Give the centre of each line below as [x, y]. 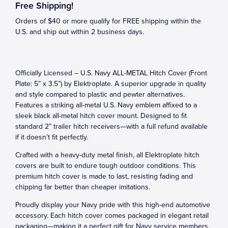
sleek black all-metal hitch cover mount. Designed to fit [101, 116]
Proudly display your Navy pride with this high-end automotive [113, 205]
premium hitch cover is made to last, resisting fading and [104, 176]
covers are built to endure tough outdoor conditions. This [106, 166]
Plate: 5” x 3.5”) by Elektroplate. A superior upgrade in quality [111, 84]
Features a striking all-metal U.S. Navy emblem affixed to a [106, 105]
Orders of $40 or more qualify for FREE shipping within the [108, 21]
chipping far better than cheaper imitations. [83, 187]
